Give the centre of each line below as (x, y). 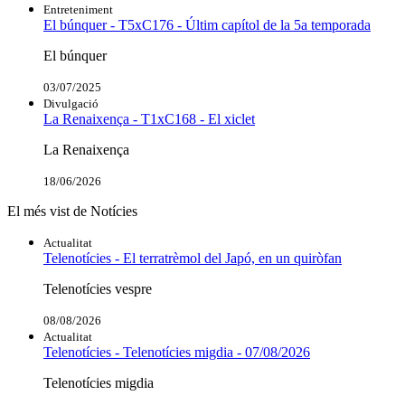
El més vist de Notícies (72, 211)
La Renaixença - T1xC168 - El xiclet (149, 118)
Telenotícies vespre (98, 288)
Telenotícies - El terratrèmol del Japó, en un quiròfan (193, 258)
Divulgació (71, 103)
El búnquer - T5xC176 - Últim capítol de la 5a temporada (207, 24)
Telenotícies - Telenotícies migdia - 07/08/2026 (177, 352)
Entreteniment (78, 9)
